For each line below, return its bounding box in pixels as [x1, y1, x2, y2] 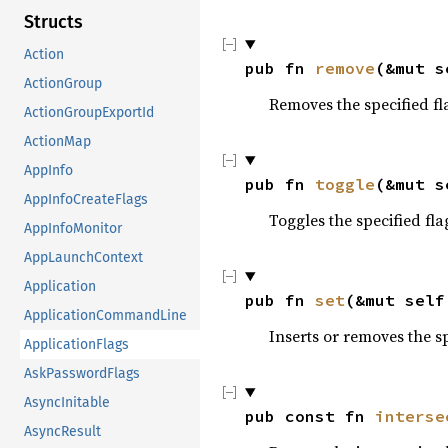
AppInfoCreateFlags [24, 190, 148, 208]
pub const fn [245, 406, 375, 426]
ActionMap [24, 132, 91, 150]
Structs [24, 10, 83, 33]
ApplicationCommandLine [24, 306, 187, 324]
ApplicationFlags [24, 335, 129, 353]
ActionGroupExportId [24, 103, 154, 121]
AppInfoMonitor [24, 219, 122, 237]
